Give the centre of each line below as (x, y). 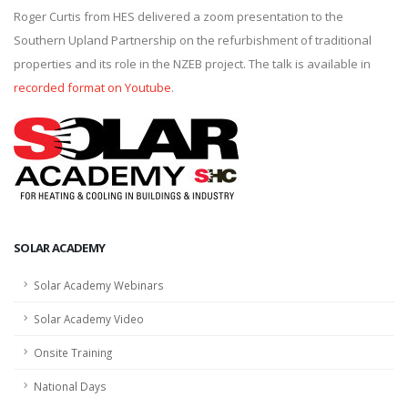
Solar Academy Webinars (99, 285)
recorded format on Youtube (92, 87)
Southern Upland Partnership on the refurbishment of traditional (193, 40)
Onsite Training (73, 352)
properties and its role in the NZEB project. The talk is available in (192, 64)
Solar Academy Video (89, 319)
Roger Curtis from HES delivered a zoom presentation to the (178, 16)
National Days (70, 386)
